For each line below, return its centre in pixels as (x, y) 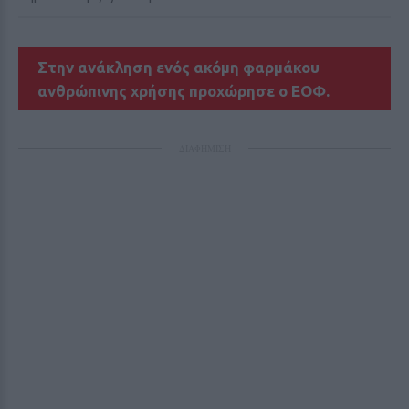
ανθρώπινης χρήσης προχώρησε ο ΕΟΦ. (186, 90)
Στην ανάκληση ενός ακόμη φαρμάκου (179, 67)
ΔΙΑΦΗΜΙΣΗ (204, 148)
